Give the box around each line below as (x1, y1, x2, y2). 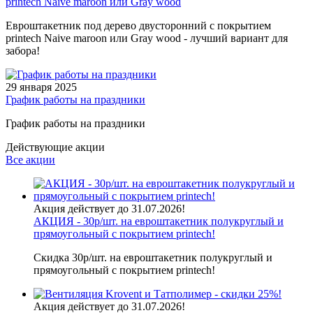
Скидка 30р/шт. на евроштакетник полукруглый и (34, 252, 272, 263)
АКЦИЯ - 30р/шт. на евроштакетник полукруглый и (34, 215, 284, 227)
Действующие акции (6, 141, 105, 153)
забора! (6, 45, 40, 57)
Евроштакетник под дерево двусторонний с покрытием (6, 20, 271, 31)
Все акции (6, 154, 55, 166)
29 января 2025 (6, 81, 77, 93)
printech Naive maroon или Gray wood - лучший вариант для (6, 32, 288, 44)
